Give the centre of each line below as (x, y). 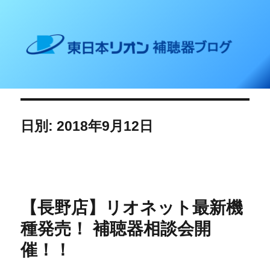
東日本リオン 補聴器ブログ (108, 34)
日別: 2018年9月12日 (87, 126)
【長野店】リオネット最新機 (132, 208)
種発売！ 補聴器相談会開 (116, 229)
